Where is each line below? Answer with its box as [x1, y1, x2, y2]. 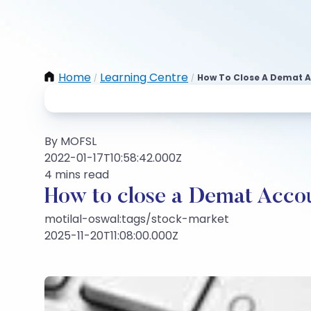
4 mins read [44, 167, 109, 183]
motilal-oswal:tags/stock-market [44, 211, 229, 227]
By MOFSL [44, 133, 96, 149]
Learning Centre [100, 69, 188, 85]
